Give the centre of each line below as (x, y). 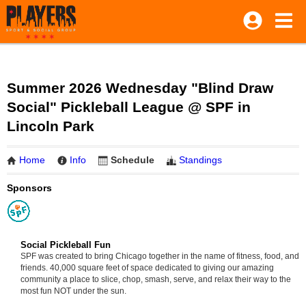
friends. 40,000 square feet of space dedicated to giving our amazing (147, 267)
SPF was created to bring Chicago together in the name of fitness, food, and (160, 256)
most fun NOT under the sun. (73, 291)
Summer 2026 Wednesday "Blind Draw (140, 88)
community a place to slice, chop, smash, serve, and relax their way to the (156, 279)
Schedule (133, 160)
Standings (200, 160)
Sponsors (29, 187)
